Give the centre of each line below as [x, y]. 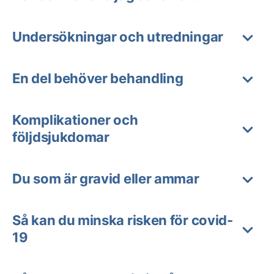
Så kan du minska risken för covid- [123, 220]
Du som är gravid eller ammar [106, 179]
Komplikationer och [75, 120]
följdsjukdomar [61, 137]
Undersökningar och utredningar [118, 37]
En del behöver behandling [98, 78]
